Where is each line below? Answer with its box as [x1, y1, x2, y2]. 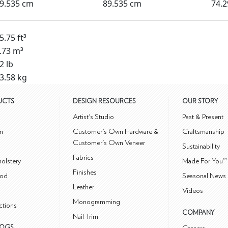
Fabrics [73, 154, 94, 162]
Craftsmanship [182, 128, 224, 136]
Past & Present [182, 113, 223, 121]
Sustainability [182, 142, 220, 151]
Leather [73, 183, 95, 191]
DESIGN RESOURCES [73, 98, 136, 105]
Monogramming [73, 198, 121, 206]
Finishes [73, 168, 97, 177]
